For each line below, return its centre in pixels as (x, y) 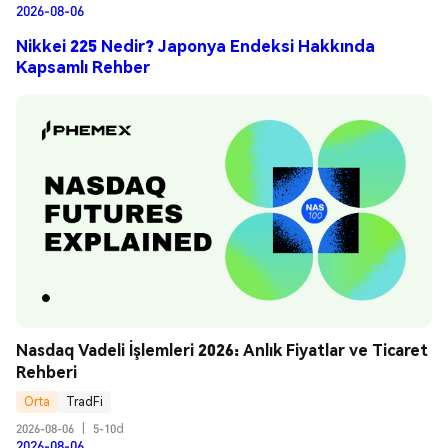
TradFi (84, 402)
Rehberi (46, 371)
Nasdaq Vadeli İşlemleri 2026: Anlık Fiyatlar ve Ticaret (222, 349)
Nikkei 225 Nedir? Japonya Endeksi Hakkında (195, 46)
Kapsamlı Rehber (83, 67)
